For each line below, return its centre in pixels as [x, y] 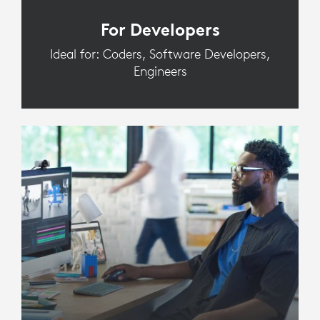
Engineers [160, 71]
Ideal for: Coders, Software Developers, [160, 54]
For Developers [160, 30]
